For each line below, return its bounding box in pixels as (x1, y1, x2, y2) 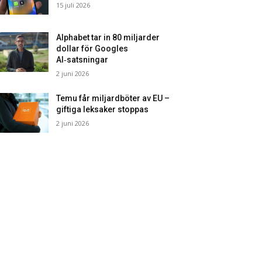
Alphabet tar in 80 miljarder (56, 33, 160, 43)
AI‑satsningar (56, 55, 109, 65)
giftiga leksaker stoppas (56, 105, 149, 115)
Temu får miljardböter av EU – (56, 94, 170, 104)
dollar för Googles (56, 44, 129, 54)
